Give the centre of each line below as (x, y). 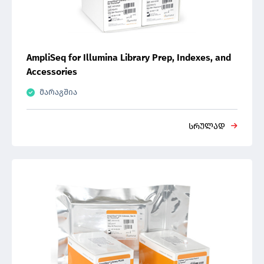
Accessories (52, 72)
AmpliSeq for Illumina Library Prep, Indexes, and (129, 57)
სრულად (207, 126)
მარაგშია (58, 92)
